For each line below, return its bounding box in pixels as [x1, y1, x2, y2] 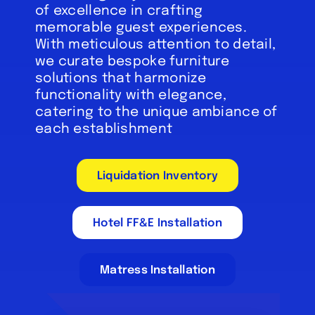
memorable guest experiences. [34, 21, 247, 35]
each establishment [34, 122, 173, 136]
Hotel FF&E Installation [93, 217, 222, 230]
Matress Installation [100, 264, 215, 277]
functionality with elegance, [34, 89, 226, 103]
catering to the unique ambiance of [34, 105, 278, 120]
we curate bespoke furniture [34, 55, 230, 69]
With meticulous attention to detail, [34, 38, 276, 52]
